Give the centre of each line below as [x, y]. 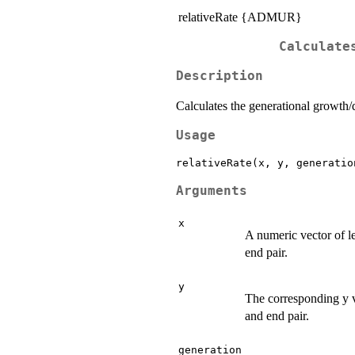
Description [219, 76]
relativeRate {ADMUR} [240, 17]
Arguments [212, 191]
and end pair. [277, 316]
